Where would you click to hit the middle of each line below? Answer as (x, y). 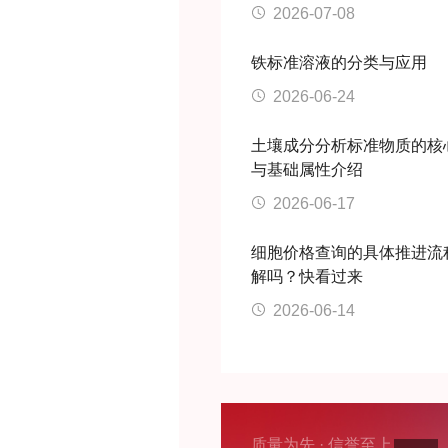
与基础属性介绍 (307, 169)
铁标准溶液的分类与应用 (339, 62)
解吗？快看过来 (307, 276)
